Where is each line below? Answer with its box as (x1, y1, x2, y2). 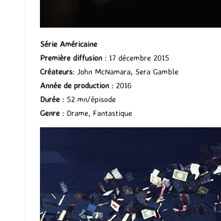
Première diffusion (40, 53, 102, 63)
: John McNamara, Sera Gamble (73, 67, 179, 77)
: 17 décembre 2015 (102, 53, 169, 63)
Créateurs (40, 67, 73, 77)
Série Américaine (40, 39, 97, 49)
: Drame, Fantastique (62, 108, 132, 118)
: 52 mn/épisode (62, 94, 116, 105)
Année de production (40, 80, 109, 91)
